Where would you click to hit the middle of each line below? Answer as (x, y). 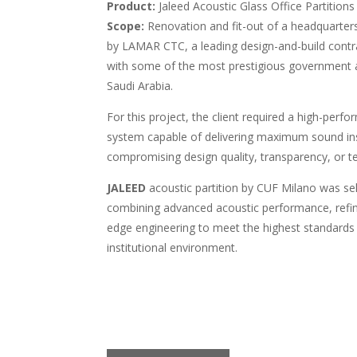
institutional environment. (173, 247)
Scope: (126, 25)
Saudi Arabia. (140, 85)
